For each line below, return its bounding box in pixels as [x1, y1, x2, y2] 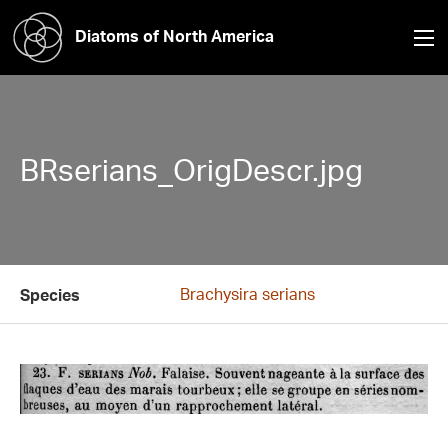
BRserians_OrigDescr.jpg [20, 151, 363, 188]
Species [20, 285, 80, 305]
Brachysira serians [180, 284, 315, 304]
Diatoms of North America [75, 25, 274, 46]
